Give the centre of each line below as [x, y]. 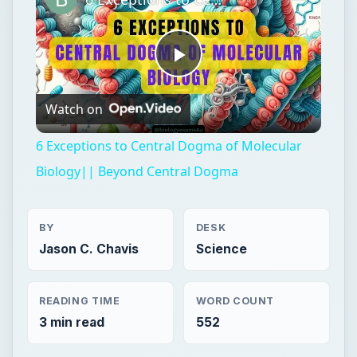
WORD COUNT [235, 300]
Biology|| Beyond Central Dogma [137, 172]
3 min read [71, 322]
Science [221, 249]
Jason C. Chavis [88, 249]
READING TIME [79, 300]
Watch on [74, 109]
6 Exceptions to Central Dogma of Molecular [169, 146]
